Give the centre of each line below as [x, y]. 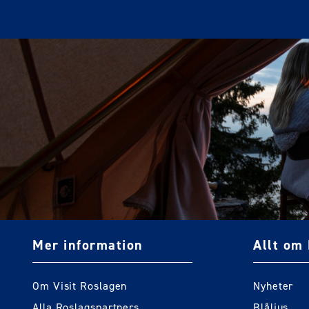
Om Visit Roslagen [80, 286]
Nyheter [273, 286]
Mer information [88, 245]
